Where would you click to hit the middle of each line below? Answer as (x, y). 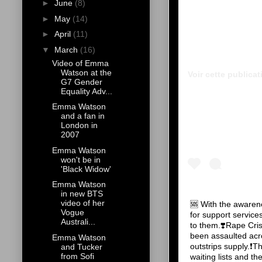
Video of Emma (80, 63)
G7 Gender (81, 82)
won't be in (80, 159)
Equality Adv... (86, 91)
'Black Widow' (86, 169)
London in (79, 125)
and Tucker (81, 247)
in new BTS (82, 194)
